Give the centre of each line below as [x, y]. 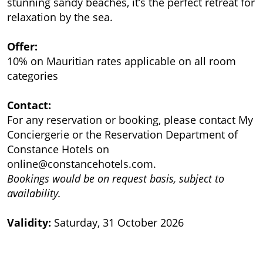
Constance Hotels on [58, 149]
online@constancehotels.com [80, 163]
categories [33, 75]
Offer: [22, 46]
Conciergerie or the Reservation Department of [122, 134]
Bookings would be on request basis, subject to [116, 178]
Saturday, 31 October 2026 [117, 222]
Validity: [29, 222]
